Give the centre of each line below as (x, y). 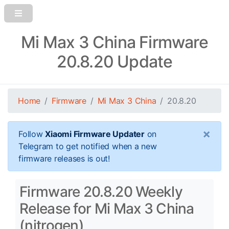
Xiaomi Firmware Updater (95, 134)
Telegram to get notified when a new (88, 146)
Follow (32, 134)
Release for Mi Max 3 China (107, 209)
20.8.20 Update (114, 62)
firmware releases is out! (64, 158)
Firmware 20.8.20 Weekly (101, 192)
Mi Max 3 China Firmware (114, 42)
